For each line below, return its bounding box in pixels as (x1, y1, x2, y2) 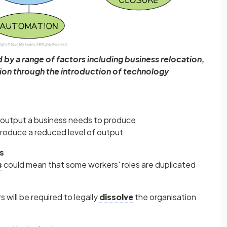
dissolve (99, 192, 133, 203)
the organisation (133, 192, 196, 203)
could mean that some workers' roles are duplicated (2, 159, 196, 170)
